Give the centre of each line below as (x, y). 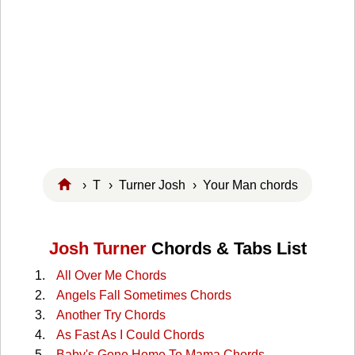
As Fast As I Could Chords (130, 335)
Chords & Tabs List (226, 249)
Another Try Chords (111, 315)
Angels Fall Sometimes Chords (143, 296)
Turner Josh (152, 185)
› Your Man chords (249, 185)
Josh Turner (97, 249)
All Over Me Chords (111, 276)
